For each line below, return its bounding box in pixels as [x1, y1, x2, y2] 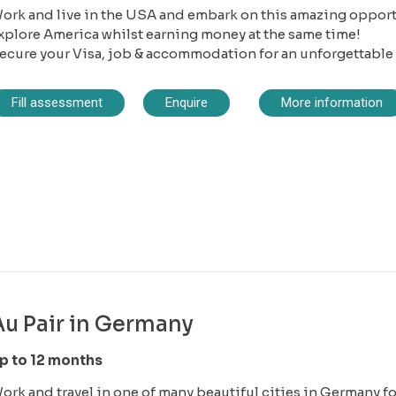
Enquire [165, 95, 208, 111]
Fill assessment [11, 95, 103, 111]
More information [280, 95, 383, 111]
